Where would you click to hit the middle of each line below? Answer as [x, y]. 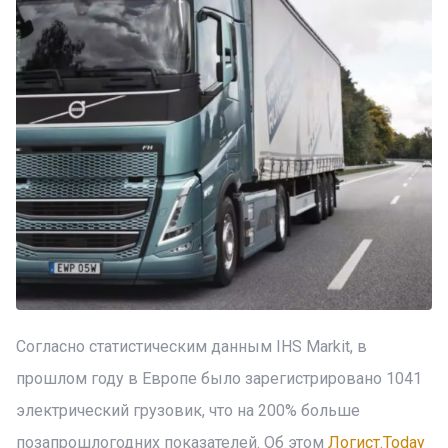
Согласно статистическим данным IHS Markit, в [191, 346]
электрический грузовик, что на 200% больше [188, 410]
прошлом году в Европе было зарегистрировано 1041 [219, 378]
